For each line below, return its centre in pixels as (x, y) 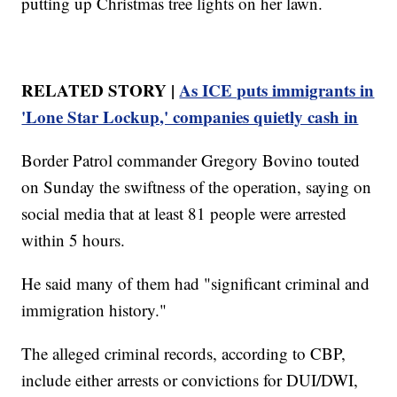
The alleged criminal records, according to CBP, (184, 353)
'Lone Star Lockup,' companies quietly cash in (190, 116)
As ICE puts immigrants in (277, 90)
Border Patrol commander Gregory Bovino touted (191, 160)
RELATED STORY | (101, 90)
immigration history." (94, 309)
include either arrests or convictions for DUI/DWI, (190, 379)
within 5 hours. (74, 239)
